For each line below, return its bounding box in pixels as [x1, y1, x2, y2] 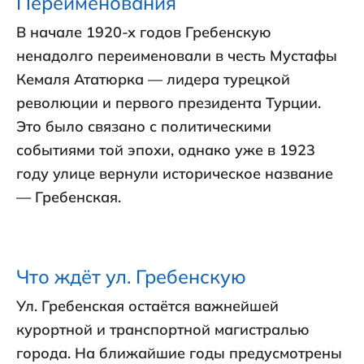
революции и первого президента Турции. [16, 93, 321, 113]
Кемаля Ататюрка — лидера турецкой [16, 70, 290, 89]
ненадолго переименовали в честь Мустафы [16, 46, 337, 66]
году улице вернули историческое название [16, 164, 333, 184]
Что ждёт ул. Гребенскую [16, 264, 246, 289]
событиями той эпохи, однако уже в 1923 [16, 141, 315, 160]
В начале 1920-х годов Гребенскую [16, 23, 271, 42]
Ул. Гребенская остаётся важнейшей [16, 297, 279, 316]
